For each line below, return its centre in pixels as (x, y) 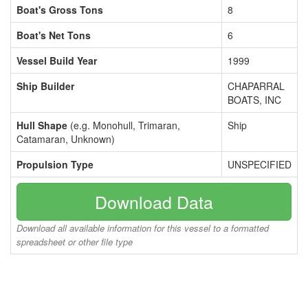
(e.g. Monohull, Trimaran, (124, 125)
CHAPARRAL (256, 86)
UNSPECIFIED (260, 164)
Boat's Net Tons (54, 35)
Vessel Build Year (57, 60)
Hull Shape (42, 125)
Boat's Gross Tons (60, 10)
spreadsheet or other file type (75, 242)
